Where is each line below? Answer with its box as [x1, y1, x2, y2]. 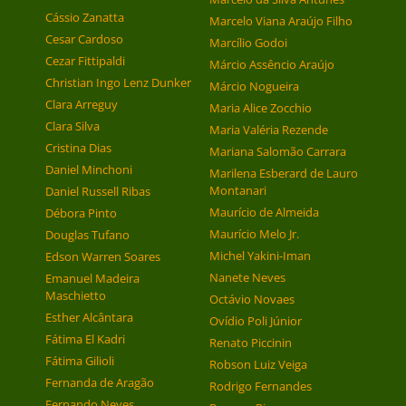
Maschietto [45, 287, 106, 304]
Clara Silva [45, 118, 100, 135]
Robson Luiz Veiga [208, 356, 307, 373]
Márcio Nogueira [208, 78, 299, 95]
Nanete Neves [208, 269, 285, 286]
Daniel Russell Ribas [45, 183, 150, 200]
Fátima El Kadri [45, 331, 125, 348]
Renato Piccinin [208, 334, 292, 352]
